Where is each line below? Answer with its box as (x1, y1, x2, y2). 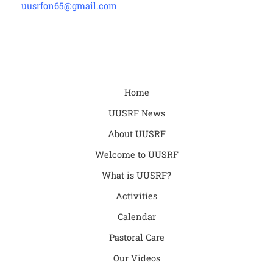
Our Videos (113, 252, 160, 264)
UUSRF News (108, 107, 165, 119)
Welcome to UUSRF (94, 149, 179, 161)
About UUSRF (107, 128, 166, 140)
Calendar (117, 211, 156, 223)
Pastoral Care (108, 232, 165, 244)
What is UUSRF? (102, 169, 171, 182)
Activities (116, 190, 157, 202)
